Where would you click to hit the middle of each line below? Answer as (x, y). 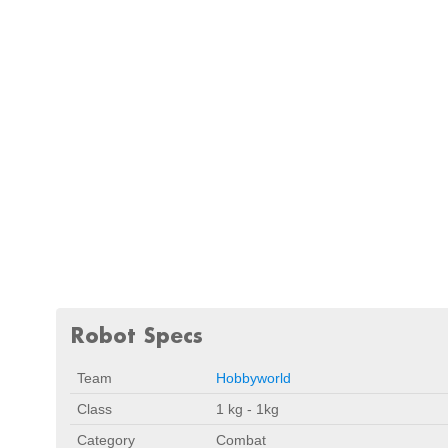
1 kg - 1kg (247, 409)
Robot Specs (136, 335)
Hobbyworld (253, 378)
